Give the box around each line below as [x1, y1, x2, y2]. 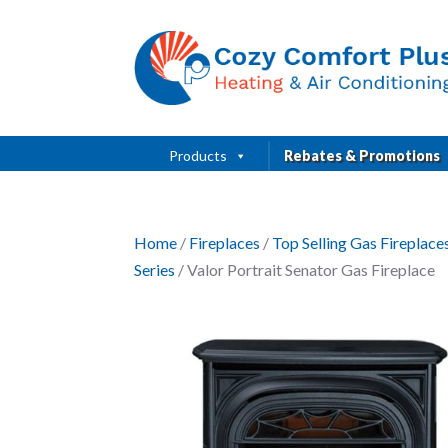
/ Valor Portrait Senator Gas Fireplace [175, 259, 436, 279]
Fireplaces [189, 232, 261, 252]
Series [134, 259, 176, 279]
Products [169, 146, 227, 164]
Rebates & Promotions [284, 146, 440, 164]
